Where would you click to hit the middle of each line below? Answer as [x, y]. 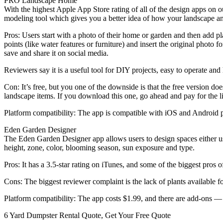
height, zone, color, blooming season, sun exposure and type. [99, 147]
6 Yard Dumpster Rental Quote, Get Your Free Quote [87, 215]
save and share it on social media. [56, 53]
